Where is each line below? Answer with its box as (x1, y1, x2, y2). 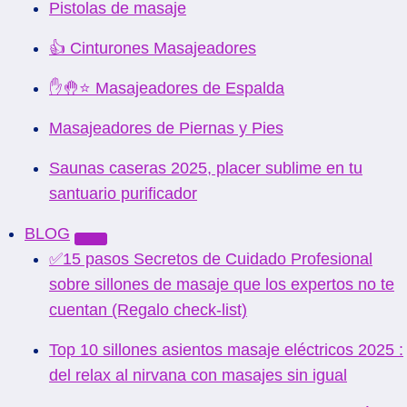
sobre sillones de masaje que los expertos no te (49, 275, 394, 293)
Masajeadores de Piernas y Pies (49, 119, 283, 137)
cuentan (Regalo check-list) (49, 301, 247, 319)
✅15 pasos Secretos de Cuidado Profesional (49, 250, 372, 268)
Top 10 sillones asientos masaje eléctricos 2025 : (49, 341, 403, 359)
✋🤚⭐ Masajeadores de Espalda (49, 79, 284, 97)
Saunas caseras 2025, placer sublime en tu (49, 159, 362, 177)
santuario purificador (49, 184, 197, 203)
